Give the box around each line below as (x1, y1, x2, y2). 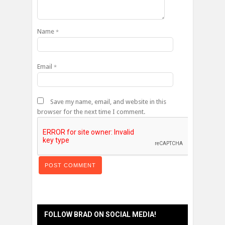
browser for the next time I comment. (37, 107, 145, 116)
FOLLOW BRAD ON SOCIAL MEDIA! (44, 210, 156, 218)
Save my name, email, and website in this (50, 97, 166, 105)
